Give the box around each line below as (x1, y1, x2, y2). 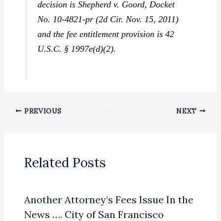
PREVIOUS (22, 106, 62, 115)
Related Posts (24, 154, 106, 171)
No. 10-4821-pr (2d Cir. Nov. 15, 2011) (37, 14, 179, 25)
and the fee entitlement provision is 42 (37, 29, 175, 39)
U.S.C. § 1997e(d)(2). (37, 44, 116, 54)
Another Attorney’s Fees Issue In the (24, 193, 193, 206)
